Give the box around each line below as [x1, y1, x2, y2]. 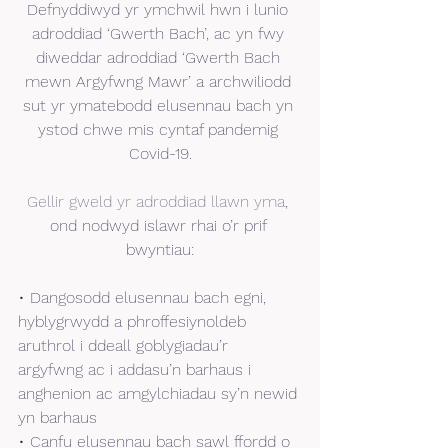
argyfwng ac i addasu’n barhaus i [18, 359, 256, 379]
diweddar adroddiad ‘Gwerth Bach [35, 47, 285, 67]
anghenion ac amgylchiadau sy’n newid [18, 383, 302, 403]
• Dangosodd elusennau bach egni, [18, 287, 271, 307]
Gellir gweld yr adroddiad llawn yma [27, 191, 285, 211]
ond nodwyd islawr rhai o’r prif [49, 215, 271, 235]
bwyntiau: [126, 239, 194, 259]
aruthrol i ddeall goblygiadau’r [18, 335, 233, 355]
